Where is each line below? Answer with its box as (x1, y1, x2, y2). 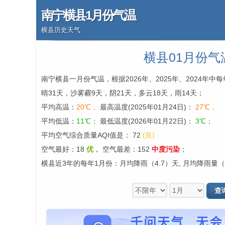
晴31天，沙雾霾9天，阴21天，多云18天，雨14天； (41, 89, 204, 97)
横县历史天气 (41, 27, 80, 34)
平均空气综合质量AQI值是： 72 (41, 131, 143, 139)
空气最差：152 (102, 145, 152, 153)
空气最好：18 (41, 145, 86, 153)
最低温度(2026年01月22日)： (98, 117, 195, 125)
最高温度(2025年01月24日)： (98, 103, 195, 111)
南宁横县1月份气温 (41, 8, 135, 22)
